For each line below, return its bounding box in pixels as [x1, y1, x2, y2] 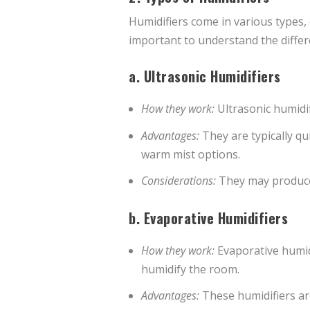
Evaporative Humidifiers [143, 207, 288, 228]
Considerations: [141, 172, 217, 188]
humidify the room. [141, 262, 240, 277]
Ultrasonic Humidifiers [143, 66, 281, 87]
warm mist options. [141, 146, 241, 162]
